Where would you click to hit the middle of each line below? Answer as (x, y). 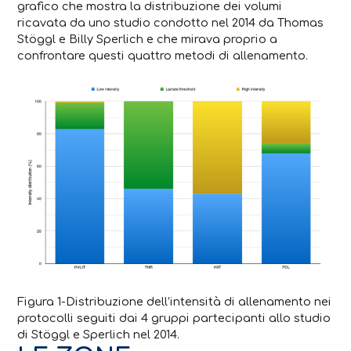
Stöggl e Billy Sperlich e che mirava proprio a (148, 39)
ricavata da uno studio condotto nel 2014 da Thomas (171, 22)
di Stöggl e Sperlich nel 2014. (99, 334)
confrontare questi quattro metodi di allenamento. (163, 55)
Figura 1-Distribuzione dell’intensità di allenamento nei (175, 301)
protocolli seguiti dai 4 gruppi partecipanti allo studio (174, 318)
